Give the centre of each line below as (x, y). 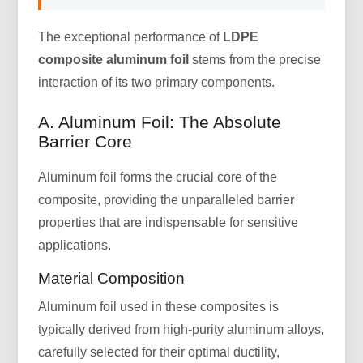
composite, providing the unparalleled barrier (167, 200)
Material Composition (112, 279)
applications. (75, 246)
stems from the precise (255, 60)
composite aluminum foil (114, 60)
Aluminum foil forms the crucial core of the (158, 177)
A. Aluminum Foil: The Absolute (160, 122)
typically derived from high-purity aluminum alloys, (181, 330)
